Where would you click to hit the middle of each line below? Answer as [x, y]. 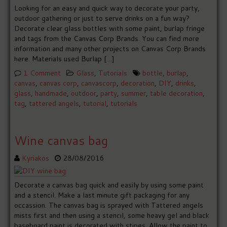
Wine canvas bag [61, 141]
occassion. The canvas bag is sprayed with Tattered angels [109, 205]
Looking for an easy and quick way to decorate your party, [107, 8]
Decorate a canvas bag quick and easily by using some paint [109, 185]
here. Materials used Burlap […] [65, 59]
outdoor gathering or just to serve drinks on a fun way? [102, 18]
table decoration [177, 93]
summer [134, 93]
